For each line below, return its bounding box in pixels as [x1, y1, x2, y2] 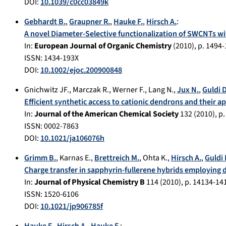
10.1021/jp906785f [40, 201, 103, 212]
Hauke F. [114, 16, 143, 28]
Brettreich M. [94, 152, 139, 164]
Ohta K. [143, 152, 167, 164]
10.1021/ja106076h [40, 133, 104, 144]
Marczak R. [73, 84, 109, 96]
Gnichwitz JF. [24, 84, 69, 96]
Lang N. [148, 84, 174, 96]
